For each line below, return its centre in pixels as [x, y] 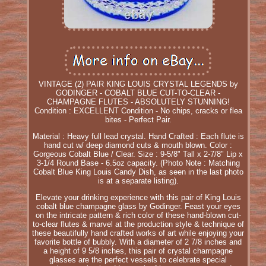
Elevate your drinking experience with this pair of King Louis [138, 197]
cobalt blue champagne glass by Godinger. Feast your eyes [138, 206]
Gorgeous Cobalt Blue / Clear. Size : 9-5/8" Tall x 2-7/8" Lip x [138, 154]
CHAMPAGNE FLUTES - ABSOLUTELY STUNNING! [138, 102]
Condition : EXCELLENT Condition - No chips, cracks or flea [138, 110]
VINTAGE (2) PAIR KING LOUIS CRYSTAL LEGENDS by [138, 84]
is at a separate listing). [138, 180]
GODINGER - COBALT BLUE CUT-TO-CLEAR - [138, 93]
